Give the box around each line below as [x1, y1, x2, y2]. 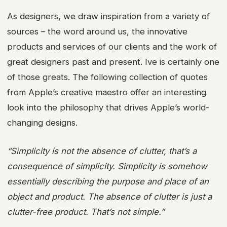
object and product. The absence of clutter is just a [7, 192, 212, 202]
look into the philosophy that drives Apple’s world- [7, 102, 209, 113]
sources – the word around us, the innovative [7, 26, 187, 37]
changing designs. [7, 118, 78, 128]
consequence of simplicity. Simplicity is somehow [7, 161, 207, 172]
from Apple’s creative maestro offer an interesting [7, 87, 206, 98]
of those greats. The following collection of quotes [7, 72, 208, 83]
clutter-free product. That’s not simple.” [7, 207, 164, 217]
